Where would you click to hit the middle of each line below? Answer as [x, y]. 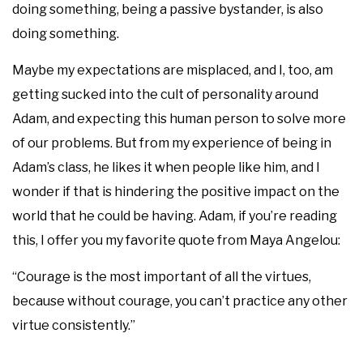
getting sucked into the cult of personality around [165, 94]
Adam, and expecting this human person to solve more [179, 118]
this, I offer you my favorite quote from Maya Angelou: [176, 240]
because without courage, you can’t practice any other [180, 301]
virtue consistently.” [74, 325]
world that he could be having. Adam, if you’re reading [175, 216]
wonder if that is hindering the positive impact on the [176, 191]
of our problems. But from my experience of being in [172, 143]
